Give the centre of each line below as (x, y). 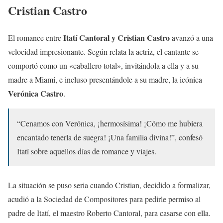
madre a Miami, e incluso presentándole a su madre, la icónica (105, 79)
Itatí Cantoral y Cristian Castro (116, 37)
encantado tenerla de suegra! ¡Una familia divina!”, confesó (110, 137)
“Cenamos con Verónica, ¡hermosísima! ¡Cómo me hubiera (110, 123)
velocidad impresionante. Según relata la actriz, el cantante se (103, 51)
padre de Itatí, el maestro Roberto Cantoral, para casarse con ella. (109, 213)
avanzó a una (191, 37)
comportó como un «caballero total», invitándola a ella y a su (103, 65)
